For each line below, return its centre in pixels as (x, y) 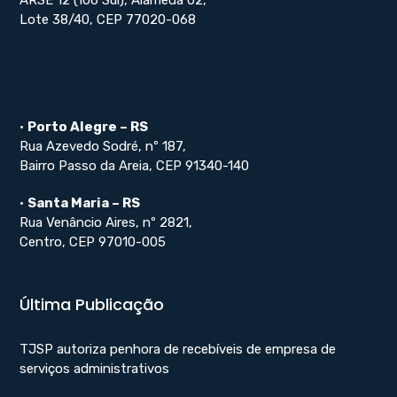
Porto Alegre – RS (88, 126)
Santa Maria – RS (84, 202)
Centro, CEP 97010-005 (93, 241)
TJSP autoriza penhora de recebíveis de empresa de (178, 349)
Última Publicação (92, 304)
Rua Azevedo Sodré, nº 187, (103, 146)
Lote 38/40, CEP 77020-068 (108, 19)
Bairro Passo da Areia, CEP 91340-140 (135, 165)
